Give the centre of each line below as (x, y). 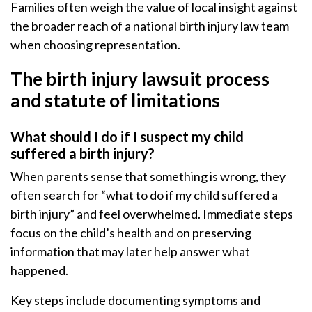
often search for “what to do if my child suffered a (144, 195)
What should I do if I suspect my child (127, 136)
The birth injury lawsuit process (140, 79)
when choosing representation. (95, 45)
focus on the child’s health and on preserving (131, 233)
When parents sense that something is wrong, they (148, 176)
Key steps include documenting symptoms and (135, 300)
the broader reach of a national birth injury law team (150, 26)
